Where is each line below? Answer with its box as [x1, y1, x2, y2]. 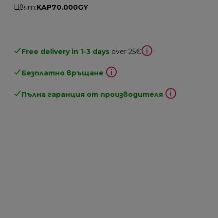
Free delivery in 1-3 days [21, 47, 110, 56]
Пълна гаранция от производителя [21, 90, 163, 99]
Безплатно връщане [21, 68, 104, 77]
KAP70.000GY [36, 2, 89, 12]
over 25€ [111, 47, 142, 56]
